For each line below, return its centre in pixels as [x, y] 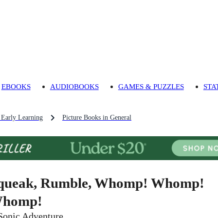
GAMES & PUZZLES [151, 87]
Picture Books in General [97, 118]
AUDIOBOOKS [74, 87]
